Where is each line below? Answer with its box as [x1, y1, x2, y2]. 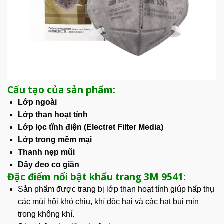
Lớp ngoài [17, 98, 57, 107]
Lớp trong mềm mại [17, 135, 92, 144]
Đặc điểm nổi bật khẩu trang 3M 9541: [7, 170, 188, 184]
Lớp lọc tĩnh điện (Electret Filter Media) [17, 123, 163, 132]
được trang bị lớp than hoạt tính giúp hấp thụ [54, 185, 214, 194]
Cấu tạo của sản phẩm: [7, 83, 118, 97]
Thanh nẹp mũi [17, 148, 75, 157]
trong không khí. [17, 210, 74, 219]
